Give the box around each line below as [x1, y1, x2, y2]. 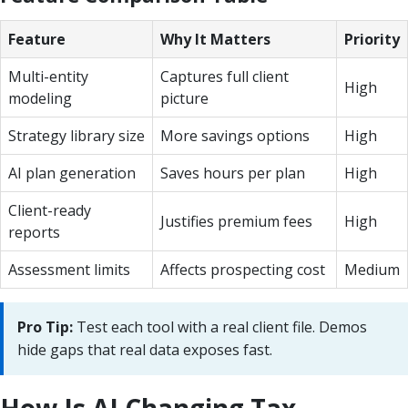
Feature [8, 28, 66, 49]
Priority [344, 28, 400, 49]
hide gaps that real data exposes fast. [17, 339, 272, 360]
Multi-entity [8, 66, 88, 87]
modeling [8, 87, 72, 108]
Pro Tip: [17, 316, 73, 337]
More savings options [160, 125, 310, 146]
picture [160, 87, 209, 108]
